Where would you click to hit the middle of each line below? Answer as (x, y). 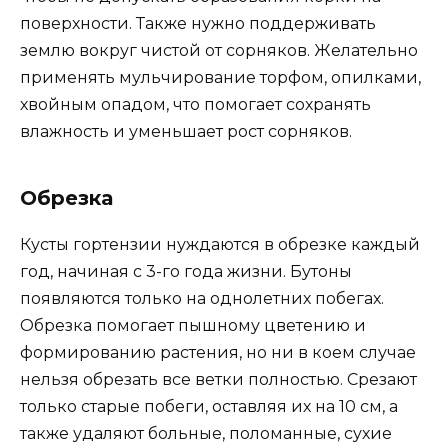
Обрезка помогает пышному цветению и (193, 325)
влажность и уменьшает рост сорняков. (186, 131)
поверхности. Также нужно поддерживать (198, 23)
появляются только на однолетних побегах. (202, 298)
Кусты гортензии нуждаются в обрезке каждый (220, 244)
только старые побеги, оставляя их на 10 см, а (209, 406)
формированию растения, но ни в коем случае (218, 352)
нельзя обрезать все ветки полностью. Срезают (218, 379)
